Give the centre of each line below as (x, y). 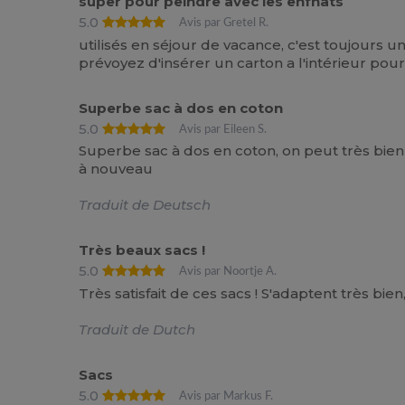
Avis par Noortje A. (228, 272)
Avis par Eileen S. (223, 129)
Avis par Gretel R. (224, 23)
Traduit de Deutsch (145, 205)
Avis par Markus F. (226, 396)
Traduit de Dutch (137, 329)
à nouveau (116, 169)
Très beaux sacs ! (142, 250)
